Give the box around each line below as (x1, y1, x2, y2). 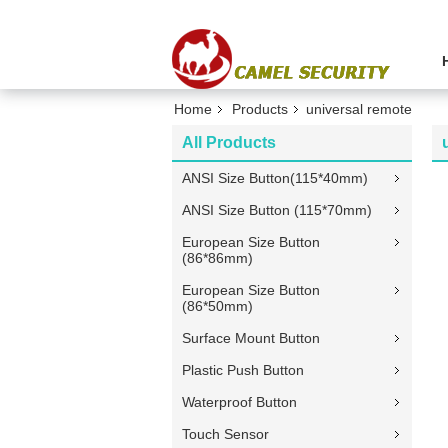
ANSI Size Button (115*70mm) (182, 202, 372, 218)
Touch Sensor (182, 426, 269, 442)
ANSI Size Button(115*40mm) (182, 170, 368, 186)
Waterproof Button (182, 394, 297, 410)
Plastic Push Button (182, 362, 304, 378)
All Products (182, 134, 276, 151)
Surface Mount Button (182, 330, 320, 346)
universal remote (306, 101, 412, 117)
